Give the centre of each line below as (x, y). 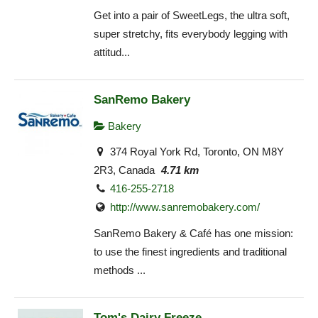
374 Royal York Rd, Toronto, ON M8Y (196, 152)
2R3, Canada (124, 170)
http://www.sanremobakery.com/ (185, 207)
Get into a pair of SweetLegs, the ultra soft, (192, 15)
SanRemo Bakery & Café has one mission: (193, 233)
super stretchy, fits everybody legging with (191, 33)
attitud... (112, 52)
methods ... (120, 270)
